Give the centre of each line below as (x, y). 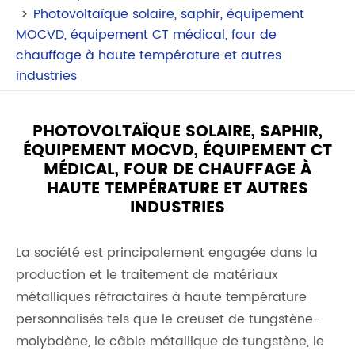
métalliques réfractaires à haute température (161, 297)
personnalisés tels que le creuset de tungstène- (168, 319)
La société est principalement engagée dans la (167, 253)
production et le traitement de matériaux (147, 275)
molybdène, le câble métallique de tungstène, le (170, 342)
